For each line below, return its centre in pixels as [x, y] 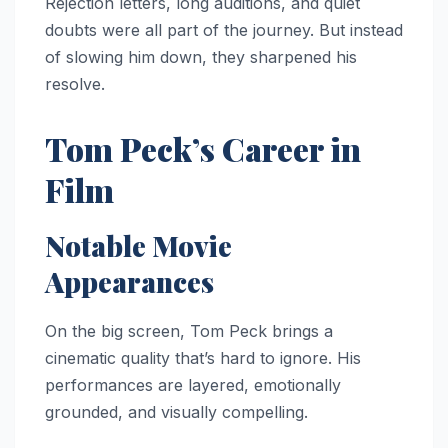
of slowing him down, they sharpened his [201, 57]
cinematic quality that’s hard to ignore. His [203, 358]
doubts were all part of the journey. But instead [224, 30]
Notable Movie [138, 246]
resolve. [75, 84]
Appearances [129, 282]
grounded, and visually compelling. [176, 412]
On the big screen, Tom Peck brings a [189, 331]
